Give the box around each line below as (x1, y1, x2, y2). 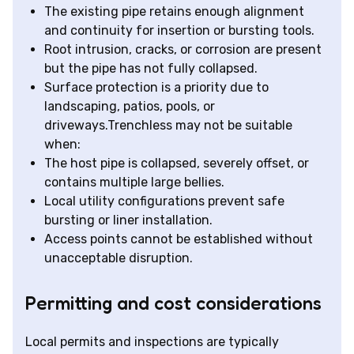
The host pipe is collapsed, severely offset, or (44, 156, 309, 171)
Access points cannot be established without (44, 232, 313, 247)
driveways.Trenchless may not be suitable (44, 118, 292, 134)
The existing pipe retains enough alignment (44, 4, 304, 20)
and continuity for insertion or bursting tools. (44, 23, 314, 39)
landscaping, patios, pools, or (44, 99, 215, 115)
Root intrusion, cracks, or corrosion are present (44, 42, 322, 58)
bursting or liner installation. (44, 213, 213, 228)
